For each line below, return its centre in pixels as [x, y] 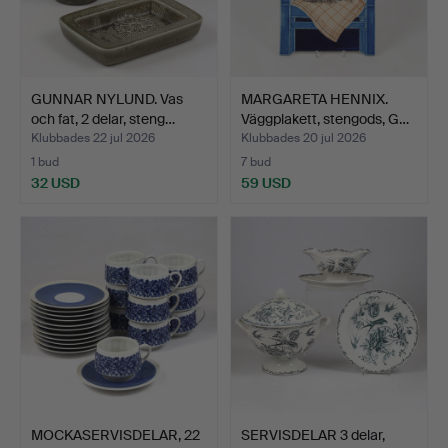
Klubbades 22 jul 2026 [93, 138]
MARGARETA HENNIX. [314, 98]
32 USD [55, 183]
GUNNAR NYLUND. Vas [107, 98]
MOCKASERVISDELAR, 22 [115, 435]
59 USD [266, 183]
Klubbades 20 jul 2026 [303, 138]
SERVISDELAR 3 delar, [313, 435]
